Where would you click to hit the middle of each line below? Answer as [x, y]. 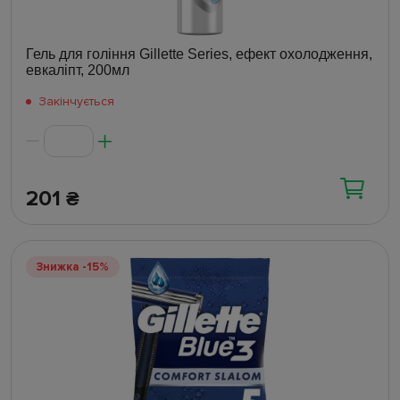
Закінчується [76, 102]
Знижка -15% [73, 267]
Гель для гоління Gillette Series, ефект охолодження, [199, 54]
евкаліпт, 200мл [78, 71]
